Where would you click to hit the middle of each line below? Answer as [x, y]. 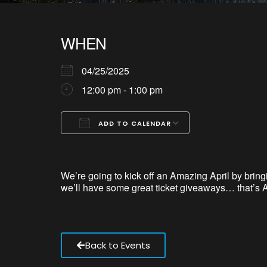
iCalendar [161, 145]
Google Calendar [147, 145]
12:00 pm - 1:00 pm [122, 90]
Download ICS [113, 145]
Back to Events [118, 245]
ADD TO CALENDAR [133, 123]
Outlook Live [225, 145]
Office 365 [191, 145]
